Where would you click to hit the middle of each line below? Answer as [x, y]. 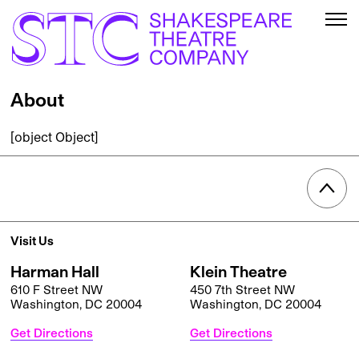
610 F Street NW [56, 290]
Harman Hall [55, 272]
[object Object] [54, 137]
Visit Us [32, 241]
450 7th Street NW [242, 290]
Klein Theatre [238, 272]
